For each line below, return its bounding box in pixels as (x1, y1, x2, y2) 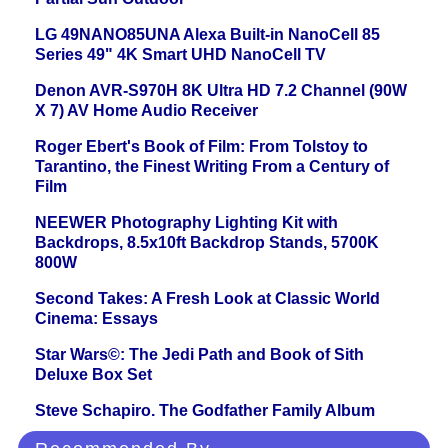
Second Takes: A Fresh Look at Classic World (35, 290, 380, 308)
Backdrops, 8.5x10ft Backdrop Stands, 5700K (35, 234, 379, 252)
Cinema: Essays (35, 310, 158, 328)
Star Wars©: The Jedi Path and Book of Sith (35, 346, 364, 364)
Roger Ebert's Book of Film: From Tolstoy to (35, 138, 368, 156)
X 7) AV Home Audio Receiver (35, 102, 258, 120)
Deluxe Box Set (35, 366, 152, 384)
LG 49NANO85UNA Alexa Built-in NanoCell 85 (35, 26, 380, 44)
